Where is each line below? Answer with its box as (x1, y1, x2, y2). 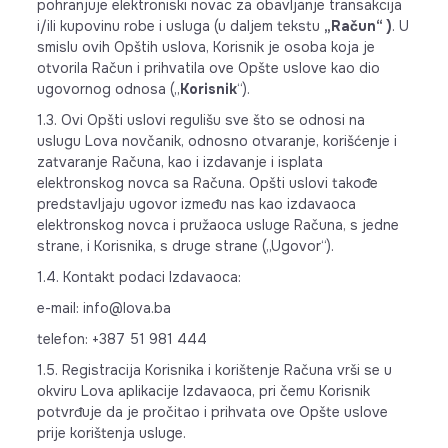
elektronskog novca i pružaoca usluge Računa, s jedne (36, 216, 399, 234)
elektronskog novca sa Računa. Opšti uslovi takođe (36, 174, 378, 192)
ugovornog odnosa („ (36, 80, 180, 98)
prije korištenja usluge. (36, 424, 186, 442)
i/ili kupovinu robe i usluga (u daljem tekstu (36, 17, 324, 35)
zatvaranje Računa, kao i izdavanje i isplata (36, 153, 323, 171)
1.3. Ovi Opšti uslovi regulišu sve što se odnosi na (36, 111, 365, 129)
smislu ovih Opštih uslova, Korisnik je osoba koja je (36, 38, 375, 56)
